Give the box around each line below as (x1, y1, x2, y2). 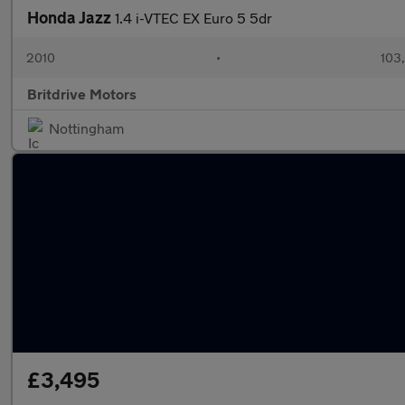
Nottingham (49, 119, 124, 137)
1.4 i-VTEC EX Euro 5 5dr (115, 9, 272, 26)
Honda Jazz (27, 7, 115, 27)
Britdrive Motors (27, 85, 137, 102)
